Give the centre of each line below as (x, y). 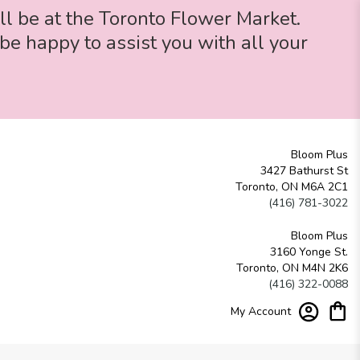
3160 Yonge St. (309, 252)
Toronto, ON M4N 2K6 (292, 268)
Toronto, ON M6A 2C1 (292, 186)
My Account (261, 311)
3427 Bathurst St (304, 170)
